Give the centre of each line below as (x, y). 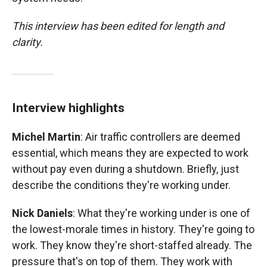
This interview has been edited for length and (118, 26)
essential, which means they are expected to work (130, 153)
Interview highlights (68, 108)
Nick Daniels (42, 213)
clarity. (27, 42)
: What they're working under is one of (162, 213)
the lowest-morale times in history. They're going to (133, 229)
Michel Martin (46, 137)
